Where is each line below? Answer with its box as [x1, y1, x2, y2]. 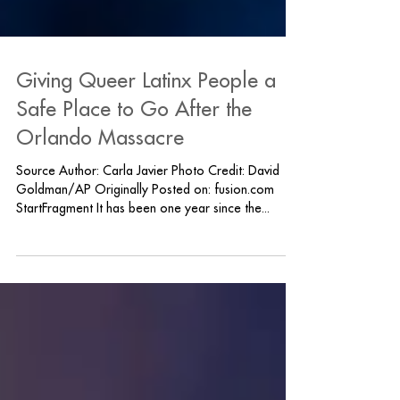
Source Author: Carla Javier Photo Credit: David [16, 204, 279, 217]
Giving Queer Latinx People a [16, 111, 276, 131]
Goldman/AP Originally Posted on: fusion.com [16, 223, 274, 236]
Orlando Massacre [16, 168, 184, 188]
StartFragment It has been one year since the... [16, 242, 270, 254]
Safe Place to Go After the [16, 139, 252, 160]
